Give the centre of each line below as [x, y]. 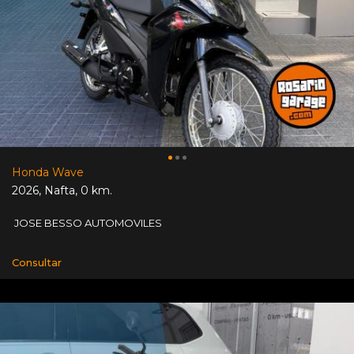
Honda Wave [48, 172]
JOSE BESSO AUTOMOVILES [87, 222]
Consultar [37, 262]
